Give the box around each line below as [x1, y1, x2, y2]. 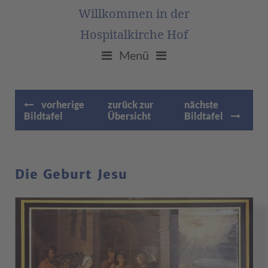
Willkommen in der [78, 5, 190, 22]
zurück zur [107, 99, 154, 110]
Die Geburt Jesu [15, 166, 127, 182]
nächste [184, 99, 219, 110]
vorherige [39, 99, 84, 110]
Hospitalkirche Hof [80, 26, 188, 42]
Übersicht [107, 110, 151, 121]
